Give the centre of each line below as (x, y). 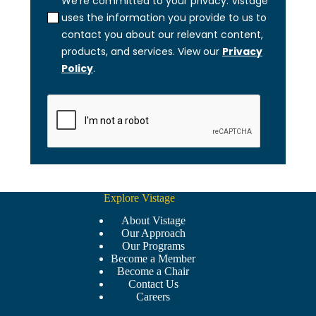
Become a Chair (153, 272)
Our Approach (153, 233)
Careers (153, 297)
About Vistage (153, 221)
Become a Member (153, 259)
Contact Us (153, 284)
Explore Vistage (139, 197)
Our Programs (153, 246)
